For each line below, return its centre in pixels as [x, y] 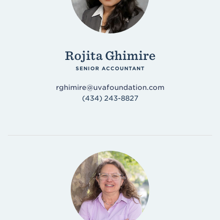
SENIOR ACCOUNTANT [110, 68]
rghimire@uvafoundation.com [110, 87]
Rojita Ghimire [110, 56]
